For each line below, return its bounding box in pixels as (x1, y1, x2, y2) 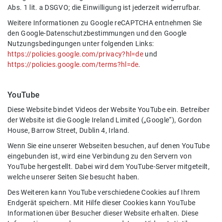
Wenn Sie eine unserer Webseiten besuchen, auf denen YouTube (7, 142, 210, 151)
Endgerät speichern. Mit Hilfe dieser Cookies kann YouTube (7, 199, 196, 208)
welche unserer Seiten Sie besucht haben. (7, 173, 140, 182)
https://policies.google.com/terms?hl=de (7, 60, 139, 69)
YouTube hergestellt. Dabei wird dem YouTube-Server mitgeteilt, (7, 163, 210, 171)
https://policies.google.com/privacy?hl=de (7, 50, 144, 59)
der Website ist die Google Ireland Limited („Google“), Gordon (7, 116, 202, 125)
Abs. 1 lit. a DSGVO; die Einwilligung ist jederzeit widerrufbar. (7, 3, 201, 12)
